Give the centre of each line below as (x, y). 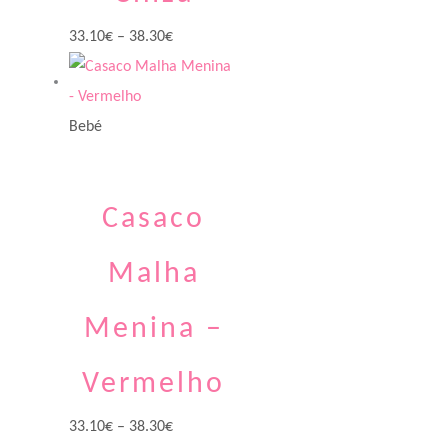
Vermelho (154, 385)
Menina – (153, 330)
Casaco (154, 220)
